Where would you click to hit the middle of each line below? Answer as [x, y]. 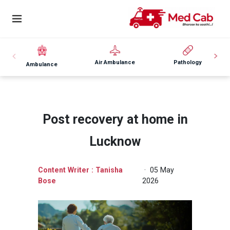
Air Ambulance [115, 62]
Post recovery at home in [115, 119]
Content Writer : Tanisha [80, 170]
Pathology [188, 62]
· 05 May [158, 170]
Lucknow [115, 141]
